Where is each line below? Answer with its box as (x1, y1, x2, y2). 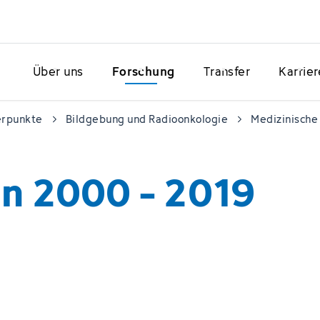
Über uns (33, 62, 84, 81)
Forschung (111, 62, 175, 81)
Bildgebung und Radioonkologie (65, 111, 228, 127)
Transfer (203, 62, 251, 81)
